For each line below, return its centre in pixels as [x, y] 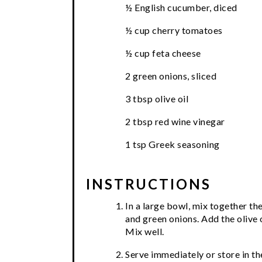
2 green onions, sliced [171, 75]
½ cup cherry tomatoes [174, 30]
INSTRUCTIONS [149, 184]
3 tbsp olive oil [157, 98]
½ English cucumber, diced [181, 7]
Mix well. [145, 231]
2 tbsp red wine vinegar [175, 121]
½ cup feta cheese [163, 53]
